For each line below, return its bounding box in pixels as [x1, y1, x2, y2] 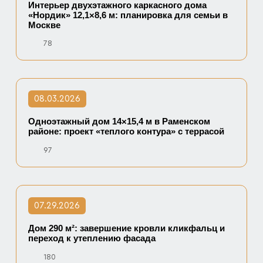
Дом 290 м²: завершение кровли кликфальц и [28, 223, 225, 234]
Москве [28, 19, 61, 30]
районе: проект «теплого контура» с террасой [28, 126, 225, 137]
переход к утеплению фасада [28, 233, 156, 244]
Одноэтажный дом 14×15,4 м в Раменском [28, 116, 211, 127]
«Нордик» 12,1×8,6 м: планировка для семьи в [28, 9, 228, 20]
